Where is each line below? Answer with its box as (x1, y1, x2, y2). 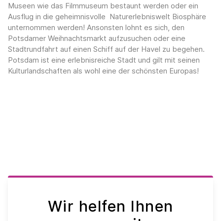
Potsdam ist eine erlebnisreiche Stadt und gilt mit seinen (8, 55, 200, 65)
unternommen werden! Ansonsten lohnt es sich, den (8, 22, 184, 32)
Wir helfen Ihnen (47, 197, 174, 216)
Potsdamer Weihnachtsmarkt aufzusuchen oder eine (8, 33, 185, 43)
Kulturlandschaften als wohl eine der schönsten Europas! (8, 66, 199, 75)
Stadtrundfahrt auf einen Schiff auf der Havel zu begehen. (8, 44, 205, 54)
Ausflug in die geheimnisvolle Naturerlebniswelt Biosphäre (8, 11, 206, 21)
